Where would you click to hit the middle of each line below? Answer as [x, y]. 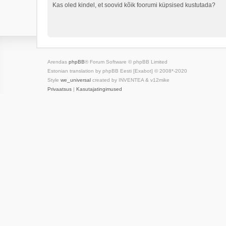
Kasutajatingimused [99, 89]
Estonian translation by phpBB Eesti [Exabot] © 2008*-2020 [117, 71]
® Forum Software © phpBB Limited [126, 62]
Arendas [58, 62]
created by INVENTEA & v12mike [130, 80]
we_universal [76, 80]
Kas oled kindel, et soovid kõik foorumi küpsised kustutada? [134, 5]
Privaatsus [60, 89]
